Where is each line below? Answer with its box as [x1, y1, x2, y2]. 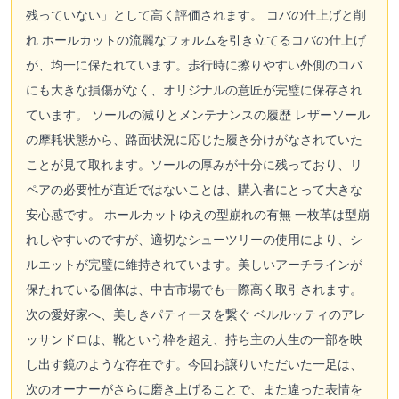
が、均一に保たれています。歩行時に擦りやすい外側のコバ [26, 56, 362, 72]
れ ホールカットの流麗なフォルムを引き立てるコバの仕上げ [26, 31, 366, 47]
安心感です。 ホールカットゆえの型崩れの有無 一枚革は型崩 [26, 206, 370, 222]
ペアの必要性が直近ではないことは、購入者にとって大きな [26, 181, 362, 197]
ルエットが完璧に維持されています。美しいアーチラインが [26, 256, 362, 272]
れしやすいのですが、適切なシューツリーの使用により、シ [26, 231, 362, 247]
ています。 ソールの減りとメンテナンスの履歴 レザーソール [26, 106, 370, 122]
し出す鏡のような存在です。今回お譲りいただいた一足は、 [26, 355, 362, 371]
